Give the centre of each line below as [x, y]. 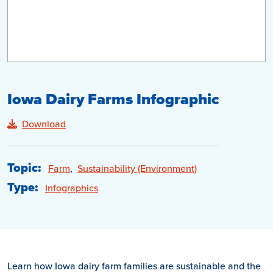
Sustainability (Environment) [137, 168]
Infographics [72, 188]
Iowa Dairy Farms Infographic [113, 99]
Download [44, 124]
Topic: [24, 168]
